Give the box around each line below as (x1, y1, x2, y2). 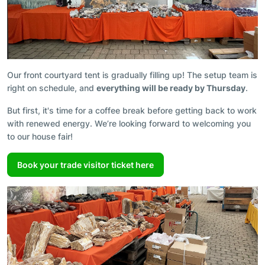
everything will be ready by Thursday (96, 82, 245, 93)
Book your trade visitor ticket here (17, 159, 154, 170)
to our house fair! (7, 131, 73, 141)
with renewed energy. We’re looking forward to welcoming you (7, 118, 251, 128)
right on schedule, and (7, 82, 96, 93)
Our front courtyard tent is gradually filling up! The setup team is (7, 69, 257, 80)
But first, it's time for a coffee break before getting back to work (7, 105, 257, 115)
